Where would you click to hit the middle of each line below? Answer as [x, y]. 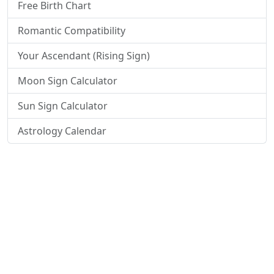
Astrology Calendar [62, 131]
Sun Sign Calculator [63, 106]
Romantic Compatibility [72, 31]
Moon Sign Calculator [68, 81]
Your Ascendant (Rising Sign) [84, 56]
